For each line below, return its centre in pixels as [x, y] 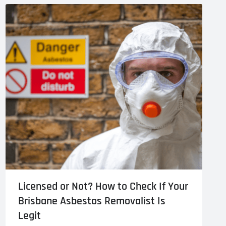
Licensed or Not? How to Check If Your [103, 186]
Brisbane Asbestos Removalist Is [92, 201]
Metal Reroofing [133, 9]
